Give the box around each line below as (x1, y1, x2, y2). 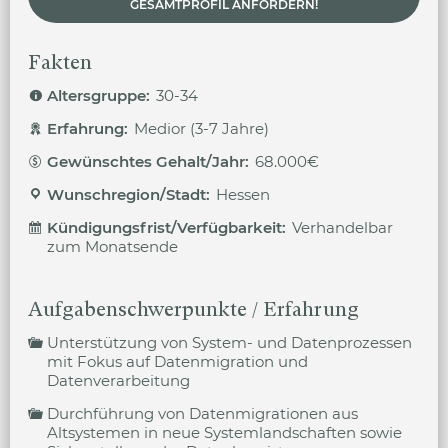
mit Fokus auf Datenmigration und (47, 352, 308, 371)
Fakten (28, 51, 92, 74)
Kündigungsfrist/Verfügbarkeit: (47, 218, 290, 237)
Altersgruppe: (47, 86, 154, 105)
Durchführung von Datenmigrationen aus (47, 404, 358, 423)
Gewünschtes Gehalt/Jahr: (47, 152, 253, 171)
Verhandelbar (292, 218, 393, 237)
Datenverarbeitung (47, 371, 190, 390)
